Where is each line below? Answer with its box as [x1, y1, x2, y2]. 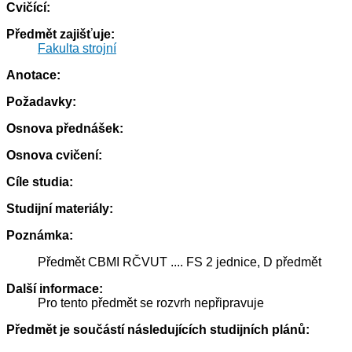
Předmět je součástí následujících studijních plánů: [6, 323, 310, 337]
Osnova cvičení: [6, 148, 102, 163]
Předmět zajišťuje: [6, 27, 115, 42]
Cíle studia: [6, 175, 73, 189]
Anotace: [6, 68, 60, 82]
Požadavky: [6, 95, 76, 109]
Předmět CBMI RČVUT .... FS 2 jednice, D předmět [38, 255, 321, 269]
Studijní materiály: [6, 202, 113, 216]
